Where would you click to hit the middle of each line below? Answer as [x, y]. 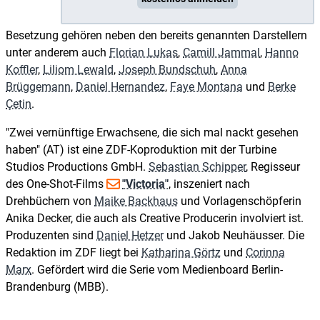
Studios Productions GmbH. [77, 166]
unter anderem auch [57, 52]
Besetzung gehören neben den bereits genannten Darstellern [156, 35]
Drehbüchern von [50, 201]
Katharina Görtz [181, 252]
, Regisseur [273, 166]
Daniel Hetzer [130, 235]
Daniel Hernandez [120, 86]
